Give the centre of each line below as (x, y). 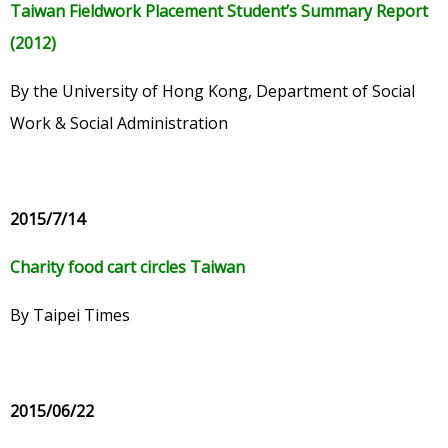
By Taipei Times (70, 315)
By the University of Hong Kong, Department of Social (212, 91)
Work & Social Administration (119, 123)
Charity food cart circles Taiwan (127, 267)
